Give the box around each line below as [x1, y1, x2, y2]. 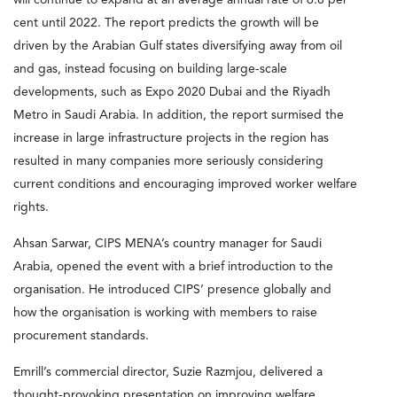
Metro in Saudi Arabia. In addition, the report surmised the [13, 108, 344, 121]
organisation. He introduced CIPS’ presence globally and [13, 283, 331, 296]
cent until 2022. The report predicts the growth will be [13, 16, 319, 29]
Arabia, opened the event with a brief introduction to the [13, 260, 333, 273]
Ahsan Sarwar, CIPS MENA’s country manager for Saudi [13, 237, 322, 250]
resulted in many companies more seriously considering [13, 154, 323, 167]
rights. [13, 200, 49, 214]
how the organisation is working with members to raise [13, 306, 317, 319]
